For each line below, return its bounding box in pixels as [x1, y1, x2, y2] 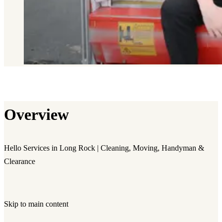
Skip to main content [4, 200, 68, 208]
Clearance [4, 157, 35, 166]
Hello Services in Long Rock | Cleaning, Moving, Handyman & [4, 143, 204, 152]
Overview [4, 106, 69, 124]
